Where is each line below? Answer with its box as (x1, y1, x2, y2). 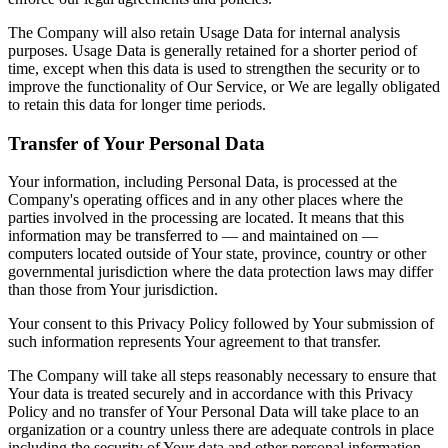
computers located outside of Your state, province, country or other (8, 245, 426, 263)
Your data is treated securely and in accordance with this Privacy (8, 385, 413, 403)
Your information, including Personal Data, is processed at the (8, 173, 397, 191)
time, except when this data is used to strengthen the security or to (8, 59, 420, 77)
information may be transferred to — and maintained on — (8, 227, 378, 245)
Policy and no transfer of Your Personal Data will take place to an (8, 403, 419, 421)
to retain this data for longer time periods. (8, 95, 266, 113)
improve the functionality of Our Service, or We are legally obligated (8, 77, 440, 95)
